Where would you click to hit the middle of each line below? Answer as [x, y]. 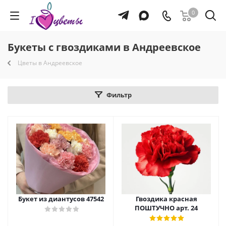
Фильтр [119, 95]
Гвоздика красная [166, 199]
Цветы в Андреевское [50, 63]
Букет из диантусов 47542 [61, 199]
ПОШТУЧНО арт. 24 [166, 208]
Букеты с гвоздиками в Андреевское [104, 47]
